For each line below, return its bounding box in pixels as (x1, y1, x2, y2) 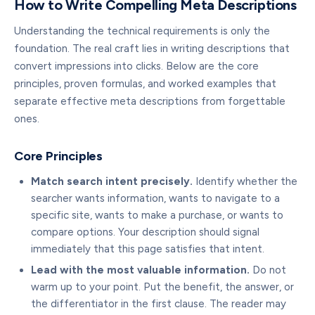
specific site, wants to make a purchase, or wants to (31, 209, 283, 221)
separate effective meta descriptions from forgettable (14, 95, 285, 108)
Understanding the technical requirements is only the (14, 25, 270, 37)
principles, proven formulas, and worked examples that (14, 77, 276, 90)
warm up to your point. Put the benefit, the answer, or (31, 281, 294, 293)
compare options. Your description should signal (31, 226, 259, 238)
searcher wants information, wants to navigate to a (31, 192, 280, 205)
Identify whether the (193, 175, 297, 188)
